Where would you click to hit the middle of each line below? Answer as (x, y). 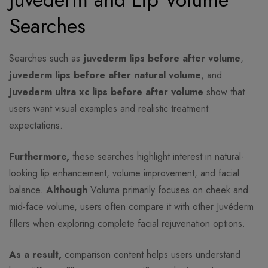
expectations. (36, 126)
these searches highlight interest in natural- (157, 157)
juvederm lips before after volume (162, 59)
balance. (28, 190)
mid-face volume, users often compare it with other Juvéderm (131, 207)
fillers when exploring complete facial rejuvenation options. (127, 224)
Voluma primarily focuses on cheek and (168, 190)
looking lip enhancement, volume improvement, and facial (124, 173)
